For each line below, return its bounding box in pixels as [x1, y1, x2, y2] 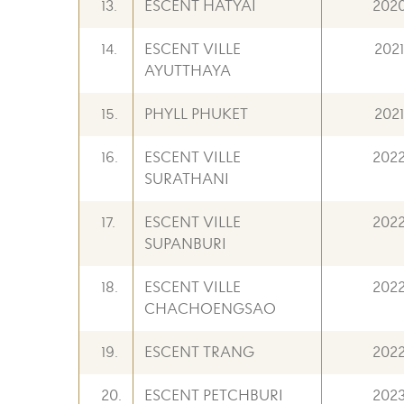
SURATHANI [144, 170, 229, 189]
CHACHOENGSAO [144, 299, 276, 319]
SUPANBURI [144, 234, 226, 254]
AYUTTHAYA [144, 61, 231, 81]
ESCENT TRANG [144, 343, 254, 363]
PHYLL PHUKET [144, 105, 248, 124]
